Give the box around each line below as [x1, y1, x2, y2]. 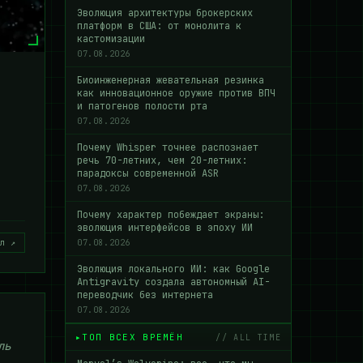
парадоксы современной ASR [77, 167, 219, 180]
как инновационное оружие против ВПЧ [77, 87, 275, 100]
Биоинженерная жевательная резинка [77, 74, 264, 87]
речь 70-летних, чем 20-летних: [77, 154, 247, 167]
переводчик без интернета [77, 288, 213, 301]
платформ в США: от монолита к [77, 19, 241, 32]
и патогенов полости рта [77, 100, 207, 113]
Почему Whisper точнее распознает [77, 141, 258, 154]
